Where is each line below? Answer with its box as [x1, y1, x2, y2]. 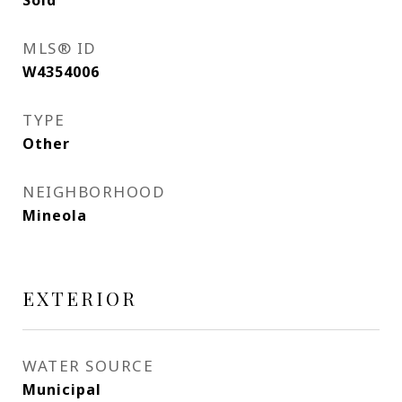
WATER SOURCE [22, 355, 153, 376]
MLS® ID [22, 38, 97, 58]
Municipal [22, 380, 101, 399]
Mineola [22, 205, 87, 225]
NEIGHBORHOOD [22, 181, 165, 202]
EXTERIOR [22, 285, 137, 310]
